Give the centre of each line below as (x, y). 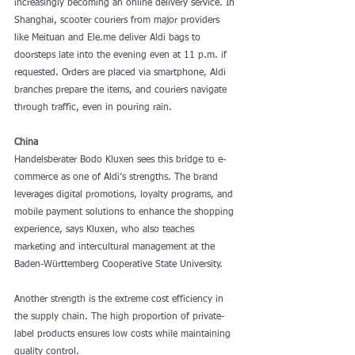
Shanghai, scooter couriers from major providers (118, 21)
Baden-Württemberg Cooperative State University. (118, 265)
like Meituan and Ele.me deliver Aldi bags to (109, 38)
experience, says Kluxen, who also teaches (106, 230)
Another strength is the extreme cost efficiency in (120, 300)
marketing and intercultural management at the (116, 247)
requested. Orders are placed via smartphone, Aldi (122, 73)
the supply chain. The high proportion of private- (119, 317)
